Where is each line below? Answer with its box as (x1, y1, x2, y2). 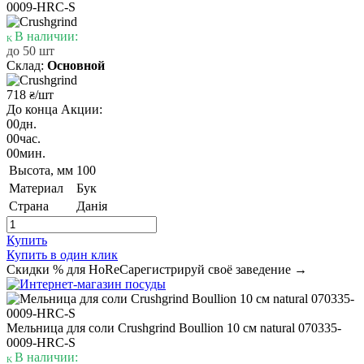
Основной (47, 58, 105, 72)
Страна (9, 198, 49, 213)
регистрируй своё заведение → (134, 262, 307, 276)
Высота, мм (9, 162, 73, 177)
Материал (9, 180, 63, 195)
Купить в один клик (6, 247, 118, 262)
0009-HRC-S (6, 335, 76, 349)
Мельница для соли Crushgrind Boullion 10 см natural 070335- (6, 320, 341, 335)
